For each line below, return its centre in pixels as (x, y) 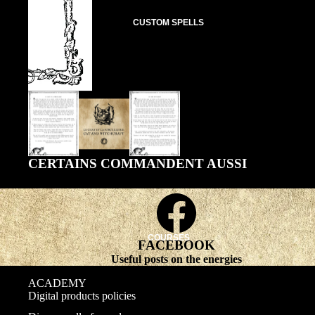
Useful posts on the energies (176, 259)
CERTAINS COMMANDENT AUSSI (137, 164)
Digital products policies (82, 296)
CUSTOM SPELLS (169, 22)
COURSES (168, 238)
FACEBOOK (176, 245)
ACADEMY (57, 283)
